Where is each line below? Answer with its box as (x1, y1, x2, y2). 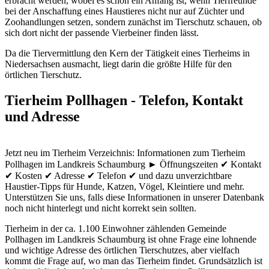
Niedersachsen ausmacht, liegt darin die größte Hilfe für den (5, 58, 232, 69)
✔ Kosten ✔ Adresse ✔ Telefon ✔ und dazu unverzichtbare (5, 170, 232, 181)
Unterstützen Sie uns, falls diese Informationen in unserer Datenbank (5, 192, 264, 202)
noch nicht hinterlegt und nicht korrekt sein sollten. (5, 202, 196, 213)
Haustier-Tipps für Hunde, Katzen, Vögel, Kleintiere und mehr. (5, 181, 244, 192)
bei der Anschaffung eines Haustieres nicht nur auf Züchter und (5, 5, 244, 16)
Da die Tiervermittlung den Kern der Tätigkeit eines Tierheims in (5, 47, 250, 58)
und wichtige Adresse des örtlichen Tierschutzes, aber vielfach (5, 244, 240, 255)
